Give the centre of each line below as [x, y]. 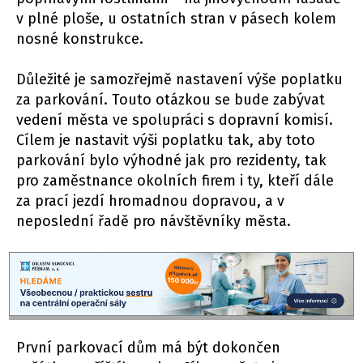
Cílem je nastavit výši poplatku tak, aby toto [166, 141]
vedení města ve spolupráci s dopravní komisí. [175, 120]
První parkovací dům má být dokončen [148, 347]
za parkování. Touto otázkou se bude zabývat [171, 100]
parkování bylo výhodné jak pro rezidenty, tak [171, 161]
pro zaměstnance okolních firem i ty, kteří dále [175, 181]
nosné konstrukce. [80, 39]
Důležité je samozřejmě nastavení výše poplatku [179, 80]
